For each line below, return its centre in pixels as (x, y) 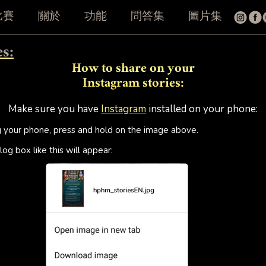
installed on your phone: (202, 109)
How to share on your (133, 69)
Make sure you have (55, 109)
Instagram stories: (133, 84)
